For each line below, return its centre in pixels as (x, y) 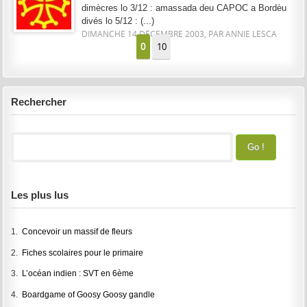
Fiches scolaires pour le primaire (83, 253)
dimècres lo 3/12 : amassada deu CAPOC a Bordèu (184, 8)
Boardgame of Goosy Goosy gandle (89, 294)
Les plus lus (40, 195)
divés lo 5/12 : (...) (118, 21)
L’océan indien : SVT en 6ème (78, 274)
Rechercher (39, 101)
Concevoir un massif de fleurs (77, 231)
